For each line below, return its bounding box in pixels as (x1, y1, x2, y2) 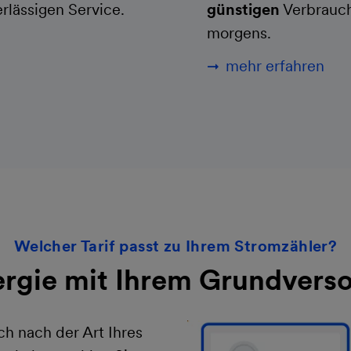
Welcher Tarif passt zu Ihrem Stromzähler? (13, 237, 338, 256)
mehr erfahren (226, 56, 324, 76)
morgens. (207, 24, 271, 43)
